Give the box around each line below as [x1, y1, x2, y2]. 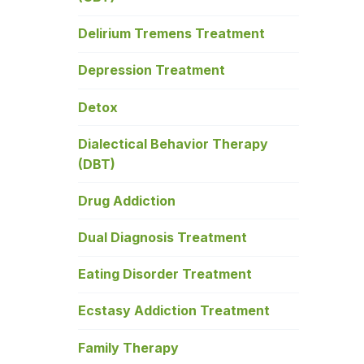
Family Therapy [78, 339, 179, 356]
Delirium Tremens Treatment [78, 25, 265, 42]
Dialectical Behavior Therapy [78, 135, 268, 152]
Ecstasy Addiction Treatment [78, 302, 270, 319]
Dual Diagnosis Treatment [78, 229, 247, 246]
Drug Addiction [78, 192, 175, 209]
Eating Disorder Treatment [78, 266, 252, 283]
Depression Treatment [78, 62, 225, 79]
